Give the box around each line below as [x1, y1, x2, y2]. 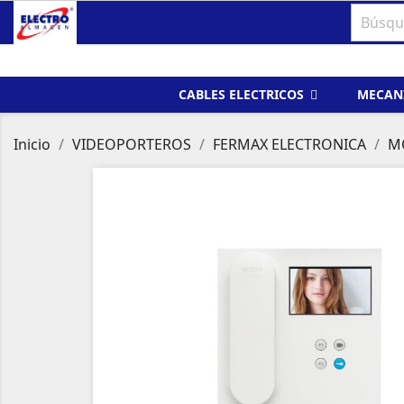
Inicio [14, 134, 50, 154]
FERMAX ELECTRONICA [213, 134, 366, 154]
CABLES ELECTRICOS [179, 86, 308, 104]
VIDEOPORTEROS [72, 134, 191, 154]
